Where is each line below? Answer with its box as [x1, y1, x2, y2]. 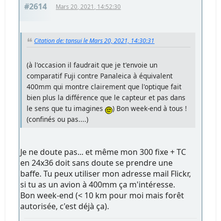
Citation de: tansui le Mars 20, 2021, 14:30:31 [34, 36, 155, 45]
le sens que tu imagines [27, 103, 106, 113]
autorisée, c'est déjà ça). [20, 200, 110, 212]
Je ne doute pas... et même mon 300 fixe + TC [20, 146, 186, 157]
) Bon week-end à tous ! [112, 103, 187, 113]
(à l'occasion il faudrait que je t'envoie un [27, 60, 158, 70]
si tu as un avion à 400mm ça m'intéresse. [20, 179, 176, 190]
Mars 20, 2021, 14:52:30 [56, 2, 121, 10]
